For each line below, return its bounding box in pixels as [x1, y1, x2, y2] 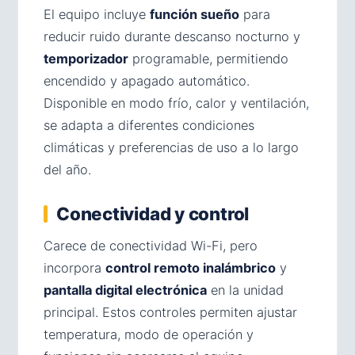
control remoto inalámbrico [105, 260, 276, 277]
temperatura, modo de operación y [44, 326, 254, 343]
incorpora [44, 260, 105, 277]
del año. [44, 162, 91, 178]
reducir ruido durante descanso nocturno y [44, 29, 300, 45]
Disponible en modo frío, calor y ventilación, [44, 95, 309, 112]
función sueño [150, 6, 239, 23]
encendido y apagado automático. [44, 73, 250, 90]
